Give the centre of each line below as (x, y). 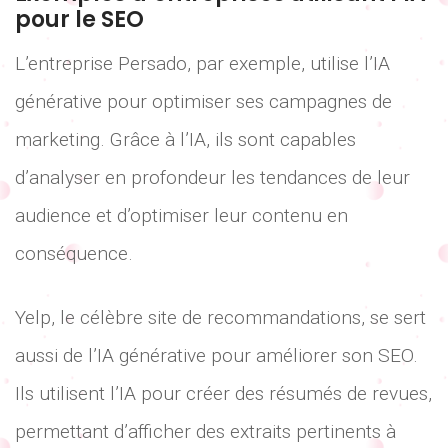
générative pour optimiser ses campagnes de (203, 101)
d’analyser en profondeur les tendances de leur (212, 177)
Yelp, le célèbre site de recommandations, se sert (220, 318)
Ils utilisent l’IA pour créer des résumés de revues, (223, 394)
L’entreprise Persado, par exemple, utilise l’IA (202, 63)
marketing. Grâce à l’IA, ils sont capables (185, 139)
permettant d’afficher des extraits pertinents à (205, 432)
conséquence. (74, 253)
